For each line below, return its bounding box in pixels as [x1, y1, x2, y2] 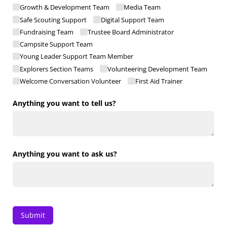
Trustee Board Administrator [87, 27, 174, 36]
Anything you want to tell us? [13, 98, 116, 108]
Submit [21, 210, 45, 220]
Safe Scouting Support [20, 15, 87, 24]
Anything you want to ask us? [13, 149, 117, 159]
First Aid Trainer [135, 76, 182, 86]
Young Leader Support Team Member [20, 52, 134, 61]
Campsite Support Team [20, 40, 93, 49]
